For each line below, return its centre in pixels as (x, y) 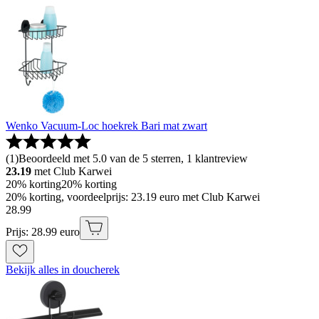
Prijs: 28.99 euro (43, 232)
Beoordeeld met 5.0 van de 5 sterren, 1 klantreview (133, 159)
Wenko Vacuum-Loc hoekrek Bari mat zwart (106, 126)
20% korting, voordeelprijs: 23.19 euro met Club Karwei (133, 197)
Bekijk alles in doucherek (63, 270)
